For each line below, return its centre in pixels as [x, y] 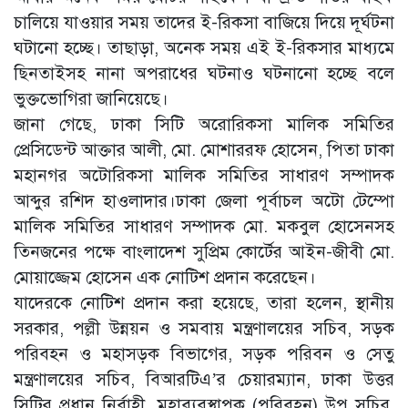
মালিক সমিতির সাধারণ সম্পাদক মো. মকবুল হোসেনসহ [204, 226]
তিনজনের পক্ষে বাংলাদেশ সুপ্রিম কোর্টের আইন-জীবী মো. [204, 252]
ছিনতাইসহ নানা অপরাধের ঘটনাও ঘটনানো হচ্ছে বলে [204, 73]
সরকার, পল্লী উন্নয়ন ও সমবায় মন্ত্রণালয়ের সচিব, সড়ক [204, 328]
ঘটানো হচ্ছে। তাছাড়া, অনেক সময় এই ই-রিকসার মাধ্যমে [204, 48]
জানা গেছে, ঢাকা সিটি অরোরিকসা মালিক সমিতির [204, 124]
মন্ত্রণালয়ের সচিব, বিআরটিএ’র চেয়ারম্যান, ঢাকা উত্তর [204, 379]
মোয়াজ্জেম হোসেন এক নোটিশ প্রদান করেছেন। [165, 277]
